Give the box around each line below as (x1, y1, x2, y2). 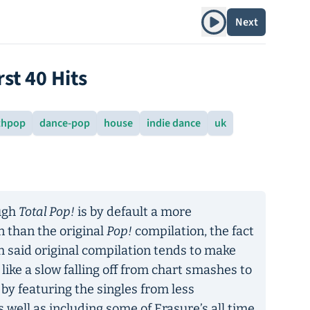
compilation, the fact (132, 224, 254, 239)
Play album (201, 7, 252, 23)
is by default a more (75, 204, 192, 219)
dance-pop (39, 116, 90, 131)
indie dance (147, 116, 201, 131)
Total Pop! (19, 204, 75, 219)
